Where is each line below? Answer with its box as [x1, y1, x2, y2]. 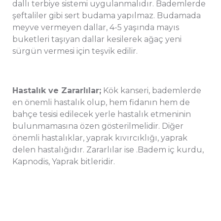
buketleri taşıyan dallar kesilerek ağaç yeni [12, 34, 182, 44]
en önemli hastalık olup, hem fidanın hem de [12, 97, 190, 107]
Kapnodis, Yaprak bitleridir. [12, 156, 115, 166]
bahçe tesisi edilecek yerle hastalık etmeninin [12, 109, 191, 119]
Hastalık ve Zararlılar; [12, 85, 101, 95]
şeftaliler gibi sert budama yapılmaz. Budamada [12, 10, 201, 20]
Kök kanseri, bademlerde [101, 85, 201, 95]
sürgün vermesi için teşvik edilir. [12, 46, 138, 56]
